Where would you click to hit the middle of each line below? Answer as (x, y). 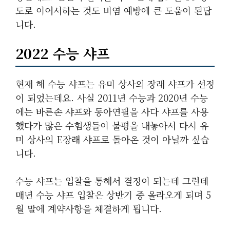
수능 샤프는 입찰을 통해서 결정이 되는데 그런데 (112, 181)
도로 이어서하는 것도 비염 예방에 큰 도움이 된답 (113, 10)
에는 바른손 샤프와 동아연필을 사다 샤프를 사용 (112, 111)
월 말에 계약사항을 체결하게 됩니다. (89, 208)
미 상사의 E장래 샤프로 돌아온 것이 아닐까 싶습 (112, 139)
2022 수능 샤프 (63, 53)
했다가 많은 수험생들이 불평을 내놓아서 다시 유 (112, 125)
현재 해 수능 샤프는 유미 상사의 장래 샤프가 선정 (115, 84)
